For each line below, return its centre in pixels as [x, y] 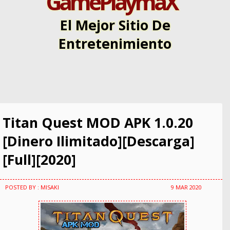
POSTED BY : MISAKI [32, 187]
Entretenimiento [115, 44]
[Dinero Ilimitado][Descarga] [99, 141]
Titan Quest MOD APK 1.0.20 [98, 123]
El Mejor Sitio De [115, 25]
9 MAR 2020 [186, 187]
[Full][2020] [39, 160]
